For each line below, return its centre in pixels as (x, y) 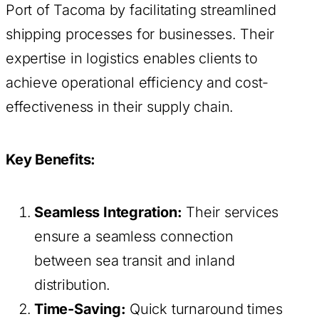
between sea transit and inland (135, 261)
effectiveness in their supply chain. (120, 107)
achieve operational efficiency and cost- (137, 83)
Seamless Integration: (108, 213)
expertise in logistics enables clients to (132, 59)
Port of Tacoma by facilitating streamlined (141, 10)
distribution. (73, 285)
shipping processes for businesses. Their (140, 35)
